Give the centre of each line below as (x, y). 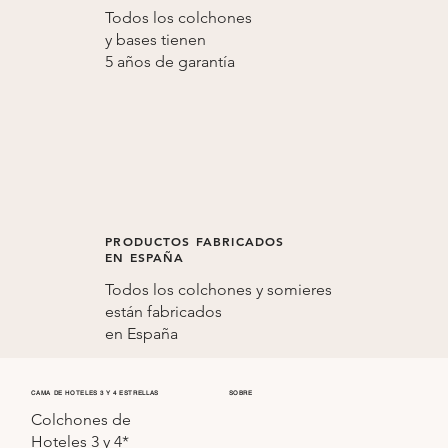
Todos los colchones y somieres (219, 289)
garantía (207, 61)
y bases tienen (156, 39)
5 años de (142, 61)
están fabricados (164, 311)
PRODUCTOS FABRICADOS (195, 240)
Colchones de (81, 419)
